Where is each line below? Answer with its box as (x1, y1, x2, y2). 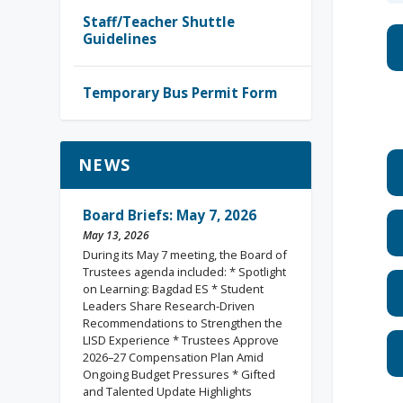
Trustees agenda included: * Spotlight (83, 264, 287, 280)
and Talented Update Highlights (83, 383, 253, 399)
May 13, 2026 (83, 228, 150, 243)
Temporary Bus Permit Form (83, 84, 278, 102)
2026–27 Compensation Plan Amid (83, 349, 264, 365)
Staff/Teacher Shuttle (83, 13, 236, 31)
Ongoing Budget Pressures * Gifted (83, 366, 276, 382)
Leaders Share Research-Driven (83, 298, 255, 314)
